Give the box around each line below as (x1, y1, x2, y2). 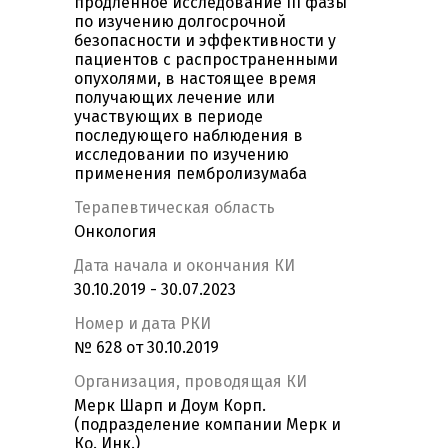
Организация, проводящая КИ (74, 372, 307, 392)
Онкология (74, 222, 157, 242)
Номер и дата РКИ (74, 314, 211, 334)
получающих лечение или (74, 88, 275, 108)
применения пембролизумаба (74, 164, 307, 184)
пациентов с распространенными (74, 50, 338, 70)
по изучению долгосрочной (74, 12, 286, 32)
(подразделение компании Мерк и (74, 415, 341, 435)
